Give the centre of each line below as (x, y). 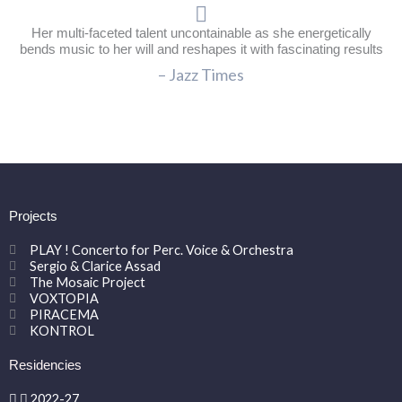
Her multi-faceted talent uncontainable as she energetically (201, 34)
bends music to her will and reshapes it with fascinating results (201, 50)
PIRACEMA (64, 315)
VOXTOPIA (64, 299)
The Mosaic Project (87, 283)
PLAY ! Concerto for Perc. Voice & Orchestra (161, 250)
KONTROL (61, 331)
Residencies (45, 366)
